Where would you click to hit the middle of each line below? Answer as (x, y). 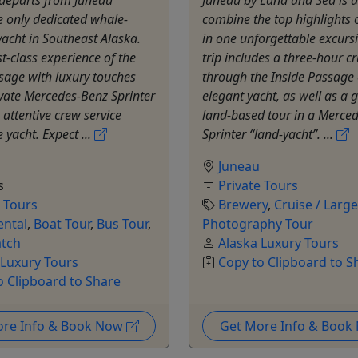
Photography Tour (258, 223)
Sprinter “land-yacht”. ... (269, 134)
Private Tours (258, 185)
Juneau (239, 166)
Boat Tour (62, 223)
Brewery (243, 204)
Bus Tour (122, 223)
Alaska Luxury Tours (278, 243)
